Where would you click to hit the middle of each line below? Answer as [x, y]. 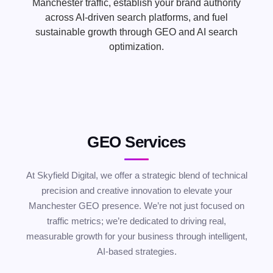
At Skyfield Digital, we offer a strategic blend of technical [136, 175]
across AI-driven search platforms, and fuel [136, 18]
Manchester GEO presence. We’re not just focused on [136, 206]
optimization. [136, 47]
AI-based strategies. [136, 252]
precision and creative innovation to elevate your [136, 191]
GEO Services [136, 142]
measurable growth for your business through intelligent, [136, 236]
